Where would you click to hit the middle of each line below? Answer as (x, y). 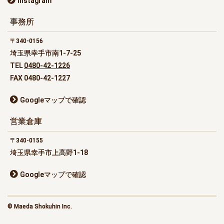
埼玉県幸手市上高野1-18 (49, 153)
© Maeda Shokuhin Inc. (40, 207)
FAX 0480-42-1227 (40, 78)
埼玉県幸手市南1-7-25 (45, 53)
